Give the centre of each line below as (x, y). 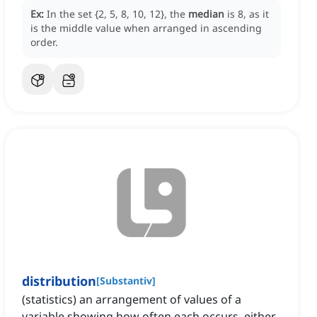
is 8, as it (248, 14)
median (206, 14)
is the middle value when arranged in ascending (146, 28)
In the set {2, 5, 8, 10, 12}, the (117, 14)
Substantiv (126, 281)
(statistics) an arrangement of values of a (132, 300)
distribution (59, 281)
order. (44, 42)
